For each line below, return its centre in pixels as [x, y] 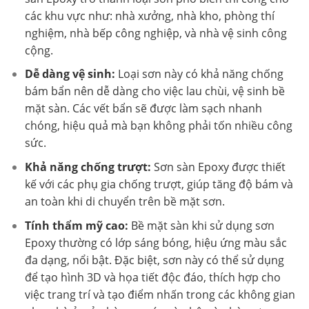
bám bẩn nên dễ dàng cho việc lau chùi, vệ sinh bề [154, 91]
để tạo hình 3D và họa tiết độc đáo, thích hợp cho [152, 277]
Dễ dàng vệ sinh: [70, 74]
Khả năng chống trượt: [88, 167]
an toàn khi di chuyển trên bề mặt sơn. [124, 201]
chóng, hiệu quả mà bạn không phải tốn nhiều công [158, 126]
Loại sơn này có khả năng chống [199, 74]
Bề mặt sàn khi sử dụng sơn [201, 225]
